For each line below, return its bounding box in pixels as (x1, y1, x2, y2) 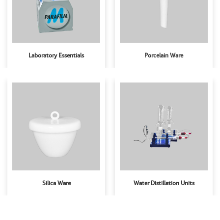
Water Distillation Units (133, 179, 194, 187)
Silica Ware (42, 179, 71, 187)
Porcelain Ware (144, 52, 183, 59)
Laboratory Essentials (28, 52, 84, 59)
